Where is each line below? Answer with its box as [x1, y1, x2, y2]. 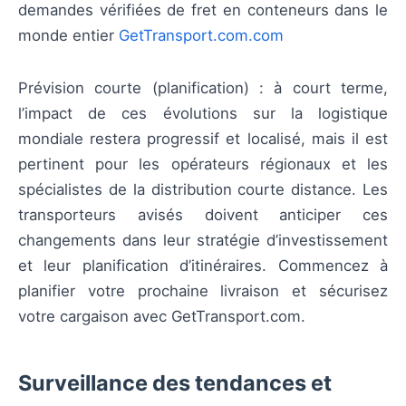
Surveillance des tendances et [18, 369, 332, 396]
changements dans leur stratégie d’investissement [18, 230, 388, 249]
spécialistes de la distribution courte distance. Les [18, 179, 388, 198]
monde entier [18, 25, 119, 44]
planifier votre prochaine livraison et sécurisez [18, 281, 388, 300]
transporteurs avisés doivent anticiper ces [18, 205, 388, 224]
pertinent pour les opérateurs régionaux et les [18, 154, 388, 173]
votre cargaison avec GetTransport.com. [18, 306, 305, 325]
